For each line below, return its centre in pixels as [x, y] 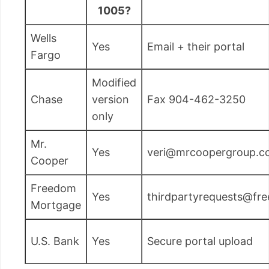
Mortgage [56, 205]
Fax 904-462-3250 [196, 99]
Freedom [53, 188]
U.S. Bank [55, 241]
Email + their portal [196, 47]
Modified [114, 83]
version [110, 99]
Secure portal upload [200, 241]
